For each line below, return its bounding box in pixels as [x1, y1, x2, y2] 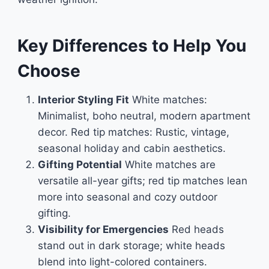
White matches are [121, 159, 216, 171]
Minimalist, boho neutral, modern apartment [37, 110, 250, 122]
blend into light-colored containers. [37, 256, 207, 268]
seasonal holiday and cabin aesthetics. [37, 142, 226, 154]
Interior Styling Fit [37, 94, 129, 106]
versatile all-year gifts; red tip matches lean [37, 175, 247, 187]
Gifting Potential [37, 159, 122, 171]
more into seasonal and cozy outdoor [37, 191, 217, 203]
